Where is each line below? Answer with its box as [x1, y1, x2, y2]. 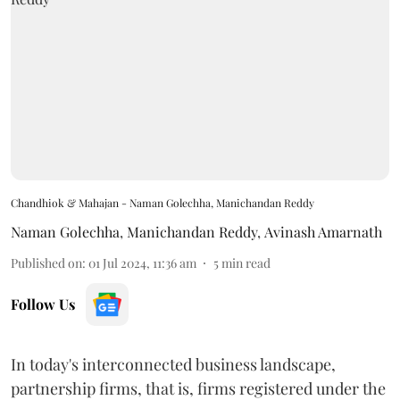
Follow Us [11, 294, 75, 313]
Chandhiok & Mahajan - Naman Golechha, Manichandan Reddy [11, 195, 314, 210]
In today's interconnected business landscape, [11, 353, 336, 375]
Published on [11, 254, 82, 271]
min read [221, 254, 271, 271]
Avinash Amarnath [264, 221, 382, 241]
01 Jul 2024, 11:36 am [88, 254, 196, 271]
